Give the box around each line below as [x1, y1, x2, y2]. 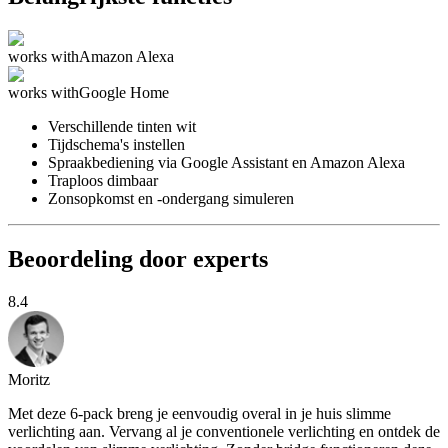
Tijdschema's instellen [48, 135, 185, 153]
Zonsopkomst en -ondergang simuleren [48, 189, 294, 207]
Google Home [79, 83, 169, 101]
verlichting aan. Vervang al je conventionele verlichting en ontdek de [8, 422, 440, 440]
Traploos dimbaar [48, 171, 158, 189]
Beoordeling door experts [8, 245, 268, 272]
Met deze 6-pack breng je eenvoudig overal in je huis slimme [8, 404, 391, 422]
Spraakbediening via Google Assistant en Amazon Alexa [48, 153, 405, 171]
